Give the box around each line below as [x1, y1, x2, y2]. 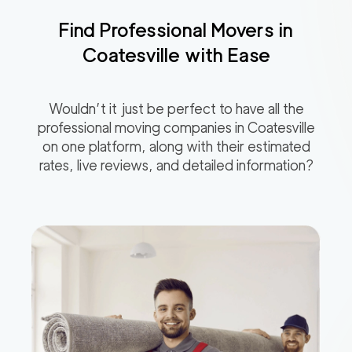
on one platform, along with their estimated [42, 138, 310, 156]
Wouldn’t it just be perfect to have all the [48, 101, 304, 118]
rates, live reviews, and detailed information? [38, 157, 313, 174]
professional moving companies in [37, 119, 247, 137]
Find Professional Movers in [59, 19, 293, 42]
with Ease [179, 44, 270, 68]
